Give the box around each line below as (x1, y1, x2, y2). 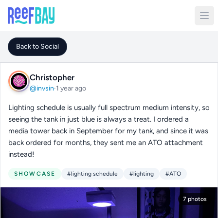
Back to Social (16, 42, 59, 51)
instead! (8, 150, 34, 159)
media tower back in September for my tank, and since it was (8, 127, 208, 135)
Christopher (30, 72, 74, 82)
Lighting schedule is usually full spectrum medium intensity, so (8, 103, 210, 112)
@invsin (30, 84, 54, 92)
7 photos (183, 196, 207, 202)
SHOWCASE (14, 170, 56, 177)
